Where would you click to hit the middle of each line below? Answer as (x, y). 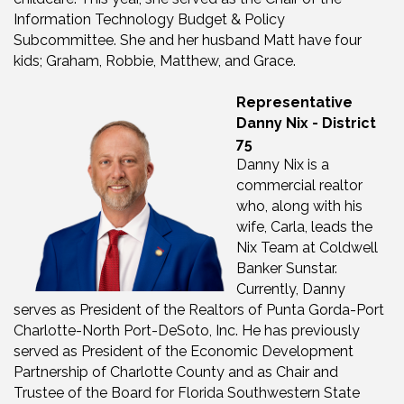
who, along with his (299, 207)
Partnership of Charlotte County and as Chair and (176, 372)
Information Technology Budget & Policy (149, 20)
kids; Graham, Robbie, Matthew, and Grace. (155, 61)
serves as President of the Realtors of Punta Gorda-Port (199, 310)
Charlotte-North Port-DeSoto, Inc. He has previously (187, 331)
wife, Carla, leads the (304, 227)
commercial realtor (299, 186)
